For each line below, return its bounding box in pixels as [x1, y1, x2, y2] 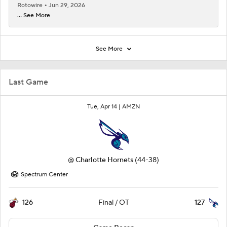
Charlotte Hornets [75, 156, 133, 165]
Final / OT [98, 198, 129, 208]
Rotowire [17, 2, 44, 10]
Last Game [9, 77, 48, 88]
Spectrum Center [21, 171, 68, 179]
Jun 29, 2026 [49, 2, 85, 10]
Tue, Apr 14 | [87, 103, 122, 111]
